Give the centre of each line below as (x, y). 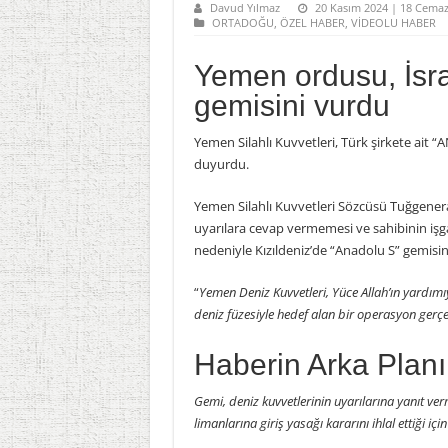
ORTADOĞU (242, 22)
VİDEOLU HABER (393, 22)
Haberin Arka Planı (319, 364)
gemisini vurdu (291, 105)
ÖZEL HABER (312, 22)
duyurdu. (221, 164)
